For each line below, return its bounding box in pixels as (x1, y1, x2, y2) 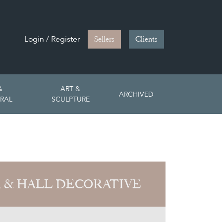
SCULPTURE (51, 95, 90, 104)
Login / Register (24, 34, 80, 44)
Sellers (94, 34, 114, 44)
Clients (135, 34, 158, 44)
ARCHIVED (119, 89, 153, 99)
